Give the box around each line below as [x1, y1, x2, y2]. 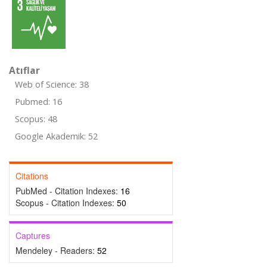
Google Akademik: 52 [15, 131, 98, 142]
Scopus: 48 [15, 113, 57, 125]
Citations [15, 170, 48, 182]
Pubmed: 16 [15, 96, 62, 107]
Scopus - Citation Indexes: [15, 197, 117, 209]
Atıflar [9, 64, 40, 77]
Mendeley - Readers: [15, 244, 97, 256]
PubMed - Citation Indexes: [15, 185, 120, 197]
